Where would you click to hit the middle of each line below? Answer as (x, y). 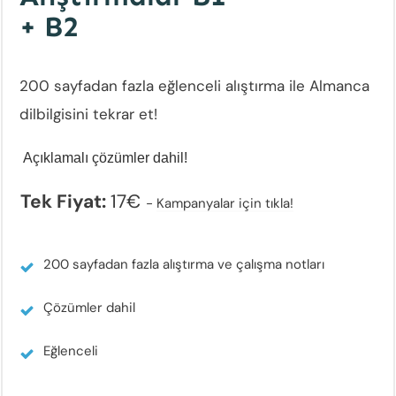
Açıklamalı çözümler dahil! (103, 157)
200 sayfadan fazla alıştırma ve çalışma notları (184, 264)
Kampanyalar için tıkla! (225, 203)
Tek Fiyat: (65, 201)
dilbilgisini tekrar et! (88, 114)
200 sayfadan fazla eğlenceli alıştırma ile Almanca (194, 85)
